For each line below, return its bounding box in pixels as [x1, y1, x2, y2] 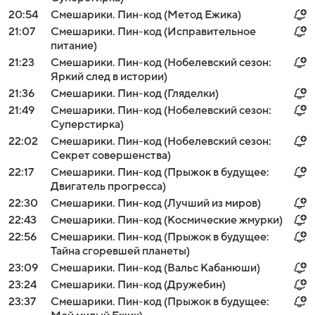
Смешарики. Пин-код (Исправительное [51, 25, 256, 38]
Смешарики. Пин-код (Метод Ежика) [51, 8, 241, 21]
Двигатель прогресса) [51, 180, 166, 193]
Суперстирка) [51, 118, 124, 131]
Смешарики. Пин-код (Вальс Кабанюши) [51, 262, 260, 274]
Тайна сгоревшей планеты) [51, 245, 190, 257]
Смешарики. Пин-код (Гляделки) [51, 87, 219, 100]
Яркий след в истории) [51, 70, 167, 83]
